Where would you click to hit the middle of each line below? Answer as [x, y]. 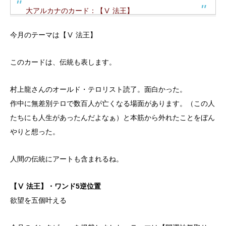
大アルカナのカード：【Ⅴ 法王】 [80, 11]
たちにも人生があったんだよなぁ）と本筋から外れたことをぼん [112, 118]
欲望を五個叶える [38, 201]
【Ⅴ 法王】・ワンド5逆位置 [55, 186]
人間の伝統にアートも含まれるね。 [67, 159]
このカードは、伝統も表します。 [63, 62]
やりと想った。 [35, 132]
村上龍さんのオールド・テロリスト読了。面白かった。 [98, 90]
